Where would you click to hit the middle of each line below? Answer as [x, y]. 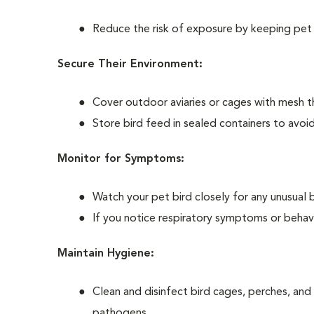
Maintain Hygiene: [106, 254]
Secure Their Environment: [130, 64]
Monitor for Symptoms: [121, 159]
